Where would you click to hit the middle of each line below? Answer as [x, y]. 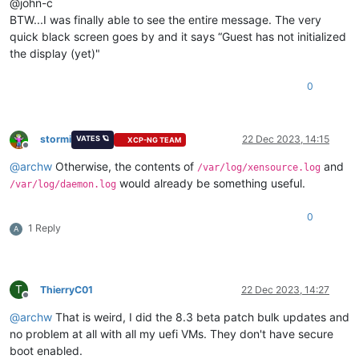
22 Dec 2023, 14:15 [286, 139]
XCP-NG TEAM [155, 139]
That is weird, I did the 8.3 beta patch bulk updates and [201, 317]
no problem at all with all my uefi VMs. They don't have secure [171, 334]
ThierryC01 [67, 290]
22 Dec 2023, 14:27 [285, 290]
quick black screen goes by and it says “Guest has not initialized [178, 37]
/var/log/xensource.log [259, 168]
